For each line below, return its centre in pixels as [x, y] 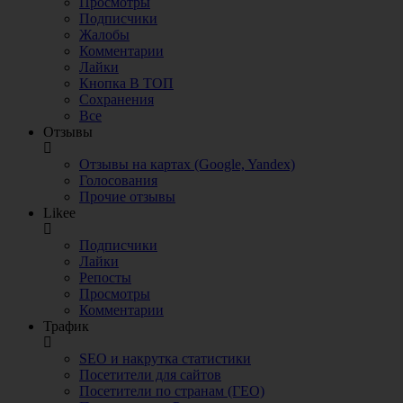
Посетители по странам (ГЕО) [172, 391]
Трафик [66, 326]
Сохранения [116, 99]
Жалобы [104, 35]
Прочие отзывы [127, 197]
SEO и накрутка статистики [165, 358]
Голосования [118, 180]
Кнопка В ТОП [126, 83]
